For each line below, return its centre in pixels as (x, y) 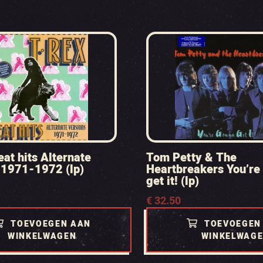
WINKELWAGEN (42, 236)
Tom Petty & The (191, 158)
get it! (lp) (173, 181)
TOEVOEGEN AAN (51, 224)
